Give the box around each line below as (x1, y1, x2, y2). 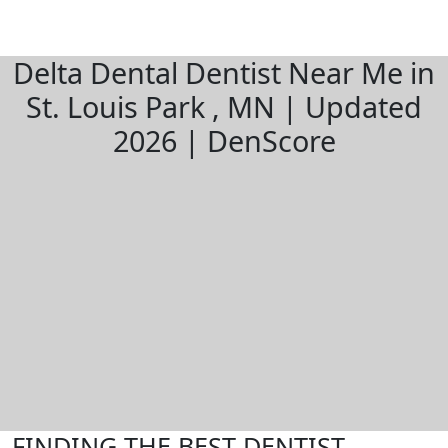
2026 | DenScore (112, 121, 336, 160)
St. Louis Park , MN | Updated (26, 87, 422, 126)
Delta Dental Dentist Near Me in (13, 53, 435, 92)
